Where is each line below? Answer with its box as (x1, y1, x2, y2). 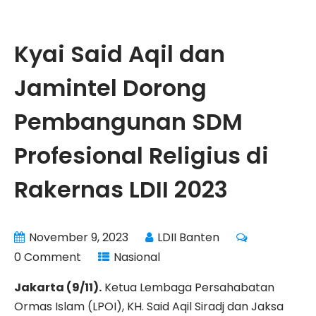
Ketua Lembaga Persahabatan (102, 279, 274, 296)
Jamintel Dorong (14, 72, 207, 104)
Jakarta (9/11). (14, 279, 102, 296)
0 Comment (14, 249, 81, 266)
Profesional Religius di (14, 140, 269, 172)
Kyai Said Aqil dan (14, 38, 225, 71)
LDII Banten (157, 229, 219, 246)
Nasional (114, 249, 160, 266)
